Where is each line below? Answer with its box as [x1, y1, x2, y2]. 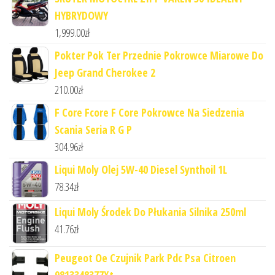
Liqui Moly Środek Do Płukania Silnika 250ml [55, 204, 246, 220]
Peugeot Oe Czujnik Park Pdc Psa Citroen [55, 250, 236, 266]
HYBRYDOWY [55, 8, 108, 23]
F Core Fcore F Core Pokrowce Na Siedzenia [55, 105, 244, 120]
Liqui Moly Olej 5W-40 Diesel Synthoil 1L [55, 162, 227, 177]
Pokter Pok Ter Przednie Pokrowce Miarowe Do [55, 48, 263, 63]
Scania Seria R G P [55, 122, 132, 137]
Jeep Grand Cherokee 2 [55, 65, 155, 80]
